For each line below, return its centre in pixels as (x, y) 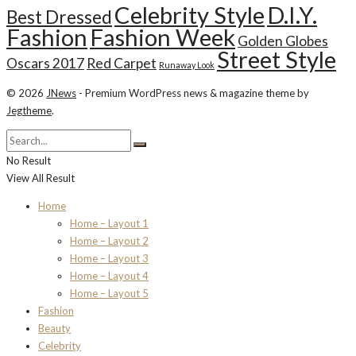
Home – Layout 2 (109, 241)
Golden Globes (283, 41)
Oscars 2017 (45, 63)
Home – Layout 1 (109, 223)
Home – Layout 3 (109, 258)
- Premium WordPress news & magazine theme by (193, 93)
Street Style (277, 59)
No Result (29, 161)
